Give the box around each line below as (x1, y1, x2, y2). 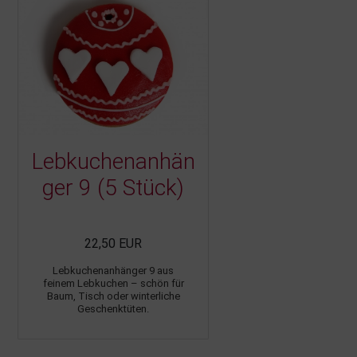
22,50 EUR (84, 235, 142, 251)
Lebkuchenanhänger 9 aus (53, 264, 174, 277)
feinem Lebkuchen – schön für (42, 277, 184, 289)
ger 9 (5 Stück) (42, 174, 184, 201)
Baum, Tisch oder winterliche (46, 289, 180, 302)
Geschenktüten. (77, 302, 149, 315)
